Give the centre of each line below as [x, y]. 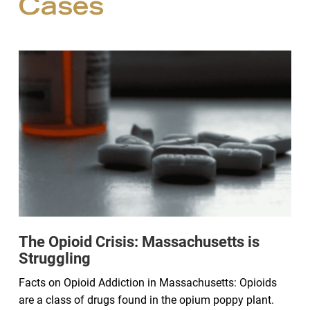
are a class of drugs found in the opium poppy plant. [146, 300]
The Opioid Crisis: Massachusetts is [139, 242]
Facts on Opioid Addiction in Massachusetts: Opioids [148, 283]
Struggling [55, 259]
